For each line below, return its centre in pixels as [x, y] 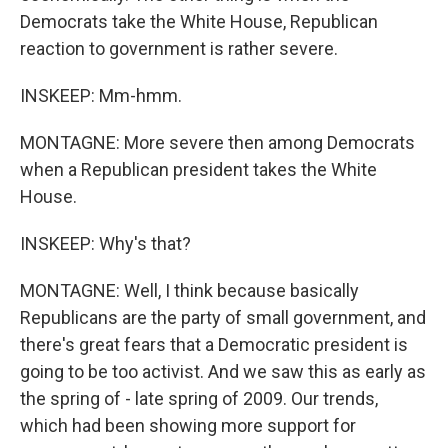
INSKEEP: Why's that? [105, 243]
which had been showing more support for [188, 425]
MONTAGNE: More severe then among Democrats [217, 142]
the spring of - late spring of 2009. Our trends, [199, 398]
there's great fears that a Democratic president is [214, 344]
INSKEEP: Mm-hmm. [101, 95]
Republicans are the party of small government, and [223, 317]
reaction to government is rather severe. [179, 48]
